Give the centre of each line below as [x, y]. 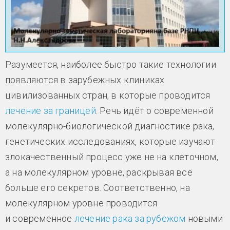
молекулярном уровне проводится [81, 203]
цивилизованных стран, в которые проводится [108, 95]
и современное [40, 219]
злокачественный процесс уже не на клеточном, [112, 157]
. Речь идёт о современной [155, 111]
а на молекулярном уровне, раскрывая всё [99, 172]
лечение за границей [51, 111]
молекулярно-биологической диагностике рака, [110, 126]
